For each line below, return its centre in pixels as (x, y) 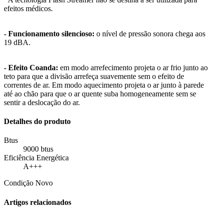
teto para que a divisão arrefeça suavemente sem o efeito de (94, 76)
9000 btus (38, 149)
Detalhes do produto (37, 122)
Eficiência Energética (36, 158)
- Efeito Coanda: (31, 67)
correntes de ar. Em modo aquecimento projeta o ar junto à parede (104, 85)
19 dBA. (17, 42)
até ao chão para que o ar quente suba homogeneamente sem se (100, 93)
